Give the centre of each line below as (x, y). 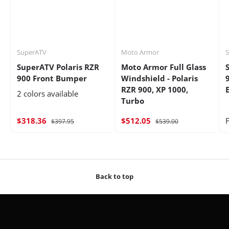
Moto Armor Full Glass (164, 67)
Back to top (114, 176)
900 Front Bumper (52, 78)
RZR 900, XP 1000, (155, 90)
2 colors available (48, 94)
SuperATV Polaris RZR (58, 67)
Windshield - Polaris (159, 78)
